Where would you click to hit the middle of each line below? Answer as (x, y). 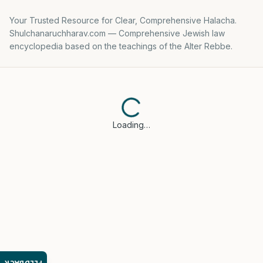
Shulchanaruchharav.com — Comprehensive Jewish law (117, 33)
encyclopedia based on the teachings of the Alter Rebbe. (121, 46)
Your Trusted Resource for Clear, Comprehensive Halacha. (123, 20)
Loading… (131, 125)
